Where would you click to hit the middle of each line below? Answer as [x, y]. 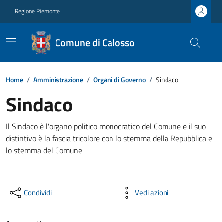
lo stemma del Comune [44, 150]
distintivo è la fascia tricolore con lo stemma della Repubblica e [109, 138]
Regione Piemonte [37, 11]
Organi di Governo [119, 80]
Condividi [38, 193]
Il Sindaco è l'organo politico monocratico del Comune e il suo [106, 126]
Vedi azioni [152, 193]
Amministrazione [58, 80]
